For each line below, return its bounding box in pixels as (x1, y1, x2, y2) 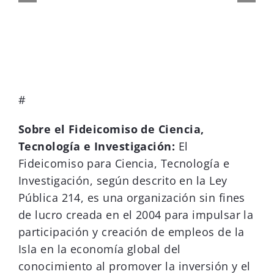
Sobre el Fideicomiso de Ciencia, (18, 122, 204, 137)
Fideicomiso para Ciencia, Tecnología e (18, 156, 230, 171)
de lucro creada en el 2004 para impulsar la (18, 207, 254, 223)
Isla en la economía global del (18, 242, 181, 257)
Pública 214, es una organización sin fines (18, 190, 245, 206)
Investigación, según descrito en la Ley (18, 173, 228, 188)
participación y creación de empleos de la (18, 224, 245, 240)
